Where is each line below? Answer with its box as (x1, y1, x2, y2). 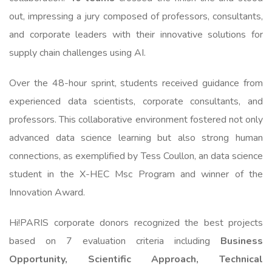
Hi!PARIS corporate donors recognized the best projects (9, 216, 263, 230)
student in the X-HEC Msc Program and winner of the (9, 168, 263, 182)
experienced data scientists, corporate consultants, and (9, 95, 263, 109)
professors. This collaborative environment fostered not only (9, 113, 263, 127)
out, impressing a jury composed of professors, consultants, (9, 10, 263, 24)
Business (220, 234, 263, 248)
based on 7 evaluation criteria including (9, 234, 220, 248)
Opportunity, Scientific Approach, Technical (9, 253, 263, 267)
